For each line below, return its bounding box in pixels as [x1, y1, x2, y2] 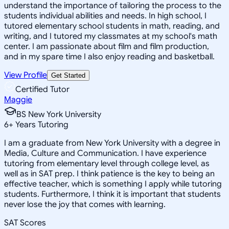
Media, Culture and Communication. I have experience [4, 148, 207, 158]
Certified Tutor [15, 84, 70, 95]
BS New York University [16, 109, 101, 120]
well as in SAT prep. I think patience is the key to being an [4, 168, 215, 179]
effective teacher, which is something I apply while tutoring [4, 178, 222, 189]
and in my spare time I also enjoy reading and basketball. [4, 51, 215, 62]
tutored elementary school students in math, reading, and [4, 20, 220, 31]
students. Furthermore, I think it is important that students [4, 189, 221, 199]
